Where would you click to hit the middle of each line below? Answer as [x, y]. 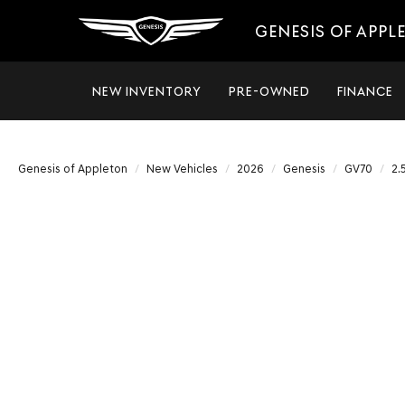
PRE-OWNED [269, 91]
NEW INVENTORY [147, 91]
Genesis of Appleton [73, 169]
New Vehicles [182, 169]
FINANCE [365, 91]
